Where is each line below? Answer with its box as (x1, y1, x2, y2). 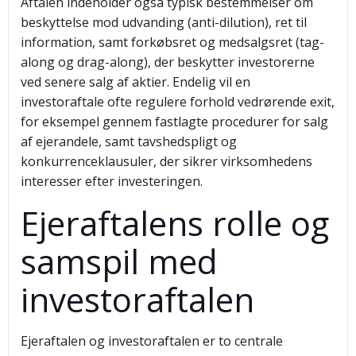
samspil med (21, 238, 218, 284)
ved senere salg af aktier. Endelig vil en (21, 73, 250, 91)
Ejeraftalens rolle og (21, 200, 329, 246)
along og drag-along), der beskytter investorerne (21, 53, 315, 71)
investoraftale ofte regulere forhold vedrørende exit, (21, 93, 335, 110)
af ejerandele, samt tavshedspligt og (21, 133, 237, 150)
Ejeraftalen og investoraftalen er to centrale (21, 332, 283, 350)
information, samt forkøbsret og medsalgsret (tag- (21, 33, 324, 51)
